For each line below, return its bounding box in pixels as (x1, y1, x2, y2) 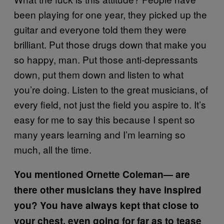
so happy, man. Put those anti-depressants (14, 52, 198, 66)
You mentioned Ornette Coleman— (14, 167, 173, 181)
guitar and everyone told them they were (14, 22, 186, 36)
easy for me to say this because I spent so (14, 112, 195, 126)
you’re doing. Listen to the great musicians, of (14, 82, 208, 96)
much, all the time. (14, 142, 91, 156)
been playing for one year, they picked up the (14, 7, 207, 21)
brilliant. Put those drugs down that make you (14, 37, 206, 51)
